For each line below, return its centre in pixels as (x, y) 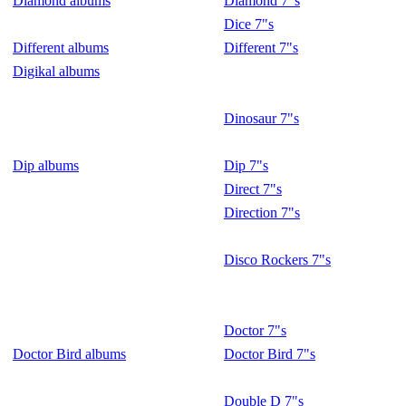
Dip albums (46, 165)
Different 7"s (261, 48)
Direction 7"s (262, 213)
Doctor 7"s (255, 330)
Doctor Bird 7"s (270, 354)
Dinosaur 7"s (261, 118)
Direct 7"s (253, 189)
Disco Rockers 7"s (277, 260)
